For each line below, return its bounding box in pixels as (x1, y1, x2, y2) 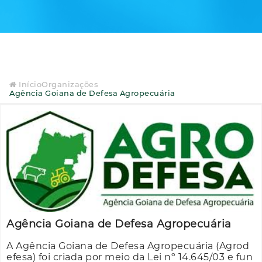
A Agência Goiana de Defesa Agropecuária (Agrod (6, 240, 249, 251)
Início (16, 80, 42, 89)
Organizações (42, 80, 98, 89)
